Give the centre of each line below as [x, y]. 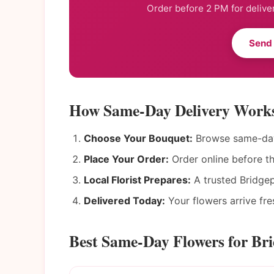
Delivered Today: [124, 200]
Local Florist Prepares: [137, 180]
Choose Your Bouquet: [138, 138]
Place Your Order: [126, 159]
